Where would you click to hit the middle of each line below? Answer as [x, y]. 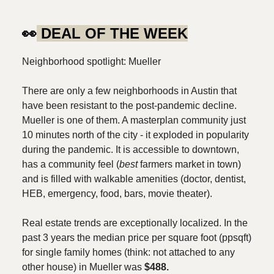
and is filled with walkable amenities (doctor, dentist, [134, 179]
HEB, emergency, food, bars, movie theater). [117, 194]
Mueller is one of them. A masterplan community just [134, 120]
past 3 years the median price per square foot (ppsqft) [137, 238]
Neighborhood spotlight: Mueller [91, 62]
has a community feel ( [71, 165]
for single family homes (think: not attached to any [128, 253]
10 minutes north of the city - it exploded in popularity [135, 135]
